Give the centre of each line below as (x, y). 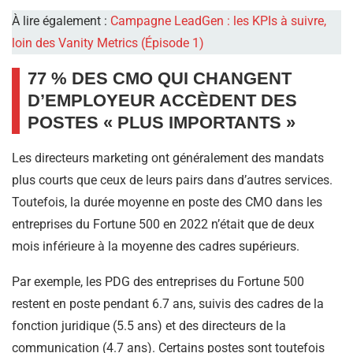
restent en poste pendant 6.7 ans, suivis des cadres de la (168, 304)
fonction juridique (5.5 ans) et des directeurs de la (149, 326)
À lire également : (61, 21)
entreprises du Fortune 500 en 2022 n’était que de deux (163, 225)
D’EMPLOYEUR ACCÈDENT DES (162, 101)
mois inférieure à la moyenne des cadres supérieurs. (156, 247)
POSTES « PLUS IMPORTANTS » (162, 123)
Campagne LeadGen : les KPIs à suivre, (218, 21)
